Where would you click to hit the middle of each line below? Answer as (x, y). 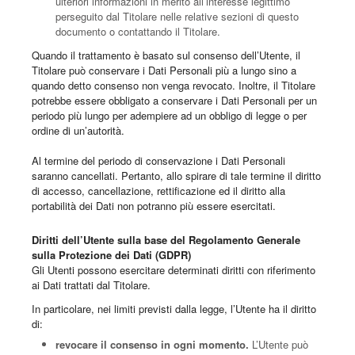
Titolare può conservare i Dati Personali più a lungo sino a (164, 71)
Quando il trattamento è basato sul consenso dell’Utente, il (166, 55)
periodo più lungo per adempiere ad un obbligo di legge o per (169, 116)
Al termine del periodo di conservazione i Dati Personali (158, 161)
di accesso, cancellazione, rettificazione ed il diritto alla (158, 191)
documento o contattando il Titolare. (138, 32)
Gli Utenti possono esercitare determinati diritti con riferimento (174, 270)
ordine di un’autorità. (78, 131)
